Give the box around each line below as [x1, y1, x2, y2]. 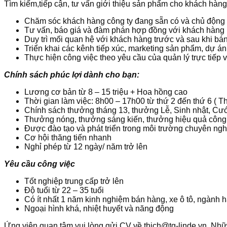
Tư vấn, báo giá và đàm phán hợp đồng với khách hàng [24, 25, 224, 34]
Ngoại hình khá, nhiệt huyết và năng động [24, 204, 174, 213]
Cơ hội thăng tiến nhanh [24, 133, 111, 142]
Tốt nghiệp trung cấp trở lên [24, 176, 124, 185]
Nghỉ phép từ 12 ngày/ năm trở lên [24, 142, 147, 151]
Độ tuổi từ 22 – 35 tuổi [24, 185, 104, 195]
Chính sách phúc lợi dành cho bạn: [4, 70, 139, 79]
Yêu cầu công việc [4, 159, 77, 168]
